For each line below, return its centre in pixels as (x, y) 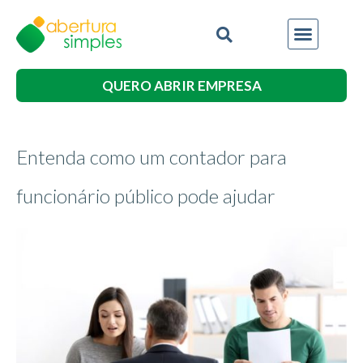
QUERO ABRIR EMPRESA (181, 85)
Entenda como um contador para (152, 156)
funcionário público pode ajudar (146, 195)
